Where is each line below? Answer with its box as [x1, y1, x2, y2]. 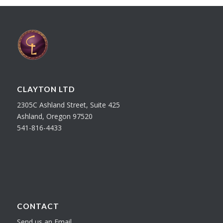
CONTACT [16, 201, 59, 211]
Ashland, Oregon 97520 [16, 111, 93, 121]
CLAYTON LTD [16, 84, 75, 94]
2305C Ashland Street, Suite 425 [16, 100, 120, 110]
